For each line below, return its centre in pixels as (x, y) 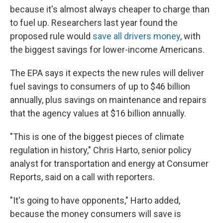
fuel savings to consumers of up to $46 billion (100, 86)
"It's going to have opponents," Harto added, (95, 200)
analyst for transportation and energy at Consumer (109, 164)
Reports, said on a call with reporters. (82, 177)
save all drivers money (135, 36)
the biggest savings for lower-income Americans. (107, 50)
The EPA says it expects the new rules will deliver (107, 73)
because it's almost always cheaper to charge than (110, 9)
